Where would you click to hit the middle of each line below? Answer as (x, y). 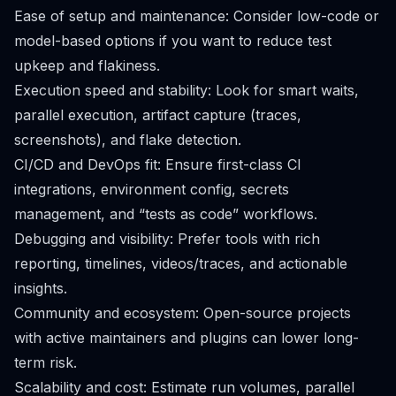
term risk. (46, 362)
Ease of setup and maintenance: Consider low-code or (197, 16)
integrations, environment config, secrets (152, 189)
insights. (41, 288)
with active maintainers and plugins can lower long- (187, 338)
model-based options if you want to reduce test (173, 41)
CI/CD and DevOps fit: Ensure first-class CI (158, 164)
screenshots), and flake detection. (128, 140)
